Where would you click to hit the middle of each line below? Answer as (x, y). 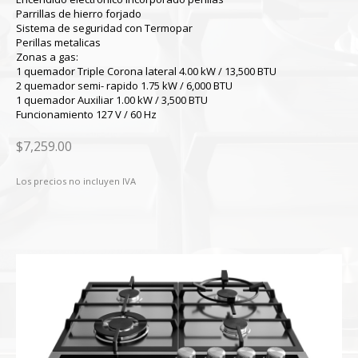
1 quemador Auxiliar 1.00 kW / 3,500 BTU (112, 100)
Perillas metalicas (58, 42)
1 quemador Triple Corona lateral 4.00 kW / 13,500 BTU (146, 71)
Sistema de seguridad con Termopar (104, 28)
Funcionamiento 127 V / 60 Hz (86, 114)
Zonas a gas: (47, 57)
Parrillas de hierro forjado (79, 14)
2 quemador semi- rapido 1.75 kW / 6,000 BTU (124, 86)
